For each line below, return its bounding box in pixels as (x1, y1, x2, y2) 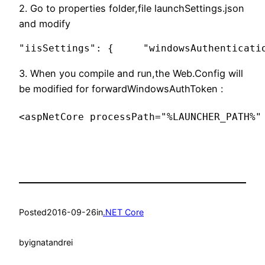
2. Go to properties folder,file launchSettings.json (19, 2, 244, 14)
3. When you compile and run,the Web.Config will (19, 67, 243, 80)
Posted (19, 207, 47, 218)
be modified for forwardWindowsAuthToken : (19, 83, 223, 95)
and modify (19, 17, 70, 30)
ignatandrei (29, 237, 73, 247)
